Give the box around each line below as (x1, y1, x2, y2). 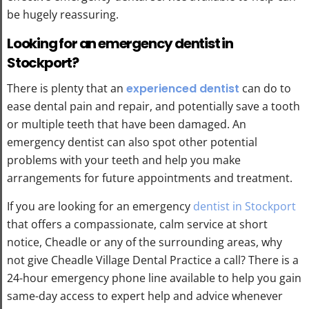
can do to (239, 80, 291, 96)
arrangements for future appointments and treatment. (7, 170, 292, 186)
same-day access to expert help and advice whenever (7, 288, 283, 303)
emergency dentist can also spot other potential (7, 134, 257, 150)
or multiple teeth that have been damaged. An (7, 116, 246, 132)
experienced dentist (126, 80, 239, 97)
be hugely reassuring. (7, 6, 119, 22)
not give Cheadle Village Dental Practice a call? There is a (7, 252, 299, 268)
